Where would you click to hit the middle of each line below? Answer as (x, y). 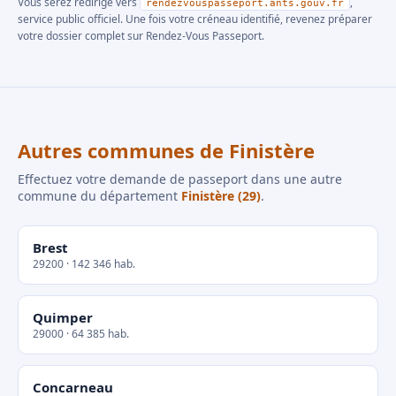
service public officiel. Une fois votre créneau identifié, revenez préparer (195, 19)
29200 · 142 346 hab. (84, 264)
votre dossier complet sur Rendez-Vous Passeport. (141, 36)
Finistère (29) (221, 196)
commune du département (99, 196)
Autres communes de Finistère (166, 150)
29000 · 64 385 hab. (81, 334)
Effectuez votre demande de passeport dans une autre (180, 179)
